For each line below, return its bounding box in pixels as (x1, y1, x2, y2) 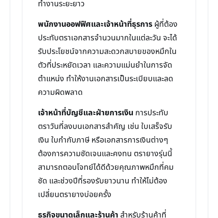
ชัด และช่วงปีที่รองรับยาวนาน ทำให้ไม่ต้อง (38, 175, 167, 187)
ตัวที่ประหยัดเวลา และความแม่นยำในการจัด (38, 59, 172, 71)
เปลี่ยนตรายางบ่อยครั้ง (38, 189, 111, 200)
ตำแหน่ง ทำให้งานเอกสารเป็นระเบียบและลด (38, 73, 173, 85)
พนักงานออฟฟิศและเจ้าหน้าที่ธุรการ (38, 18, 152, 30)
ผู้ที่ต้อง (152, 18, 178, 30)
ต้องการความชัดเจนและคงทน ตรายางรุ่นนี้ (38, 148, 172, 160)
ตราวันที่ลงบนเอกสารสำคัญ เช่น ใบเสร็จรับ (38, 121, 172, 132)
